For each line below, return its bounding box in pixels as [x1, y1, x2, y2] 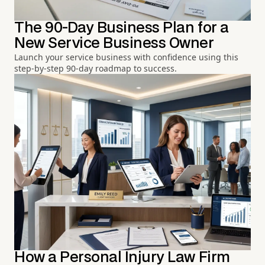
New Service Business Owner [14, 36, 214, 50]
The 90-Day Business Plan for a [14, 21, 229, 35]
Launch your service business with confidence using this [14, 51, 238, 63]
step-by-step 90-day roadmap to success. [14, 62, 177, 74]
